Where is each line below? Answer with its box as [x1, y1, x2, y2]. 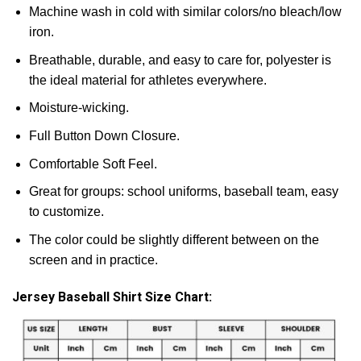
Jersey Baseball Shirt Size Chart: [12, 288, 212, 305]
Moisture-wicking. [28, 101, 129, 115]
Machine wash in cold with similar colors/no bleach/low [28, 5, 342, 19]
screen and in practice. [28, 252, 158, 267]
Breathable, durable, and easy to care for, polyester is [28, 52, 331, 67]
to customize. [28, 205, 104, 219]
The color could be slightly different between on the [28, 232, 319, 247]
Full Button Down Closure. [28, 128, 180, 143]
